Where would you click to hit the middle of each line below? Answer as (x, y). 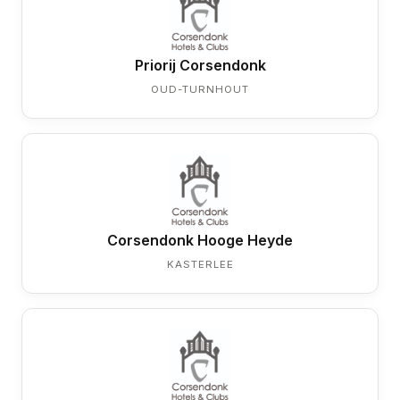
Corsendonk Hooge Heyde (200, 240)
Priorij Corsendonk (200, 65)
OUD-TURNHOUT (200, 89)
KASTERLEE (200, 264)
